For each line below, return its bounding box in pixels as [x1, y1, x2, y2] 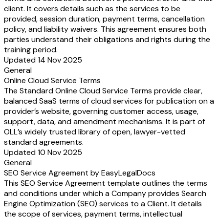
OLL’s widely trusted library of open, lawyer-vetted [4, 126, 185, 137]
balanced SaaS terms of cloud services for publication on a [4, 95, 214, 106]
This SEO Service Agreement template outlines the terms [4, 177, 207, 188]
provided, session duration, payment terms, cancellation [4, 13, 205, 24]
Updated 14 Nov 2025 [4, 54, 82, 65]
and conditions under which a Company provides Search [4, 188, 206, 198]
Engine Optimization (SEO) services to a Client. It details [4, 198, 202, 209]
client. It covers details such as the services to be [4, 3, 180, 14]
